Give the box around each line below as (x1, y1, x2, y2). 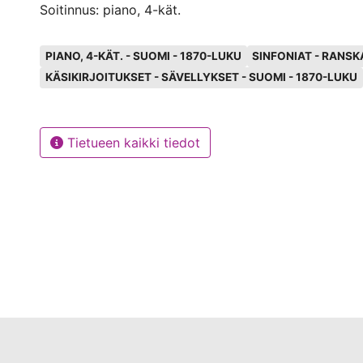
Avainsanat (39, 38, 116, 55)
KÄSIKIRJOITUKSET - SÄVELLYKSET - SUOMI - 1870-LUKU (45, 70, 357, 84)
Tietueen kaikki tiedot (63, 135, 200, 152)
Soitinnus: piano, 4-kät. (40, 2, 181, 18)
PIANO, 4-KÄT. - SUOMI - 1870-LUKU (45, 49, 241, 62)
